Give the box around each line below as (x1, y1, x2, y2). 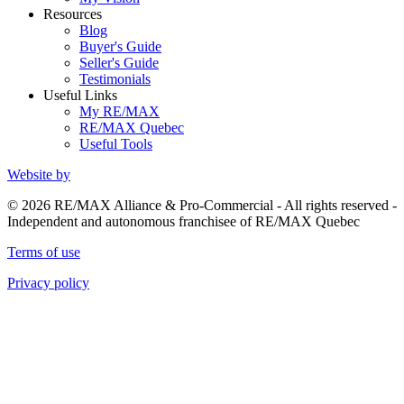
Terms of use (7, 243, 80, 260)
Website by (7, 166, 70, 182)
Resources (43, 5, 102, 22)
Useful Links (43, 87, 117, 103)
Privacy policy (7, 274, 89, 290)
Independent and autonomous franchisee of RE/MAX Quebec (7, 213, 360, 229)
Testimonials (79, 70, 151, 87)
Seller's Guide (79, 54, 159, 70)
